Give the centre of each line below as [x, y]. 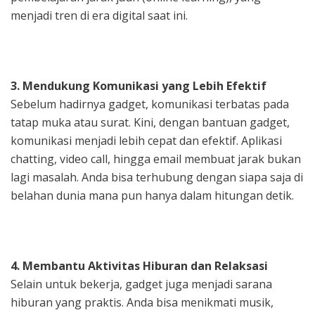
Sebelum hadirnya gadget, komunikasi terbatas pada [150, 104]
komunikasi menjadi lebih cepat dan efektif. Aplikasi [146, 140]
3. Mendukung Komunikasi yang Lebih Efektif [139, 85]
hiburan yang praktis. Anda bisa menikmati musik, [142, 302]
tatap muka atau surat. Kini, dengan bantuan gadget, [150, 122]
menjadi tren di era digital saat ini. [99, 15]
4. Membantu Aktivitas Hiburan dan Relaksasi [139, 265]
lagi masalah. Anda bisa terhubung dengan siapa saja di [157, 177]
